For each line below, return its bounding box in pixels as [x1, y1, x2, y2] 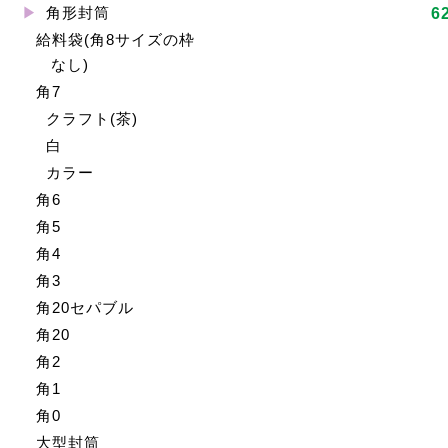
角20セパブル [35, 299, 134, 317]
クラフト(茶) [46, 110, 138, 128]
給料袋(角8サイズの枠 [35, 31, 195, 49]
